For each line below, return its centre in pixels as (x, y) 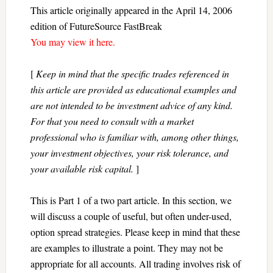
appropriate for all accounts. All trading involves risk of (135, 264)
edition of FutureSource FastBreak (96, 26)
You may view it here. (73, 42)
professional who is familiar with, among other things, (134, 137)
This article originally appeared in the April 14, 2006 (131, 10)
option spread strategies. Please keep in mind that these (135, 232)
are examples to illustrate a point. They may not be (126, 248)
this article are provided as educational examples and (133, 89)
